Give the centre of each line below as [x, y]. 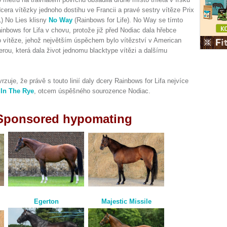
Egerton [46, 201]
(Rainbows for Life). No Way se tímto [127, 20]
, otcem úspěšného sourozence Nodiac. [92, 91]
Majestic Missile [126, 201]
